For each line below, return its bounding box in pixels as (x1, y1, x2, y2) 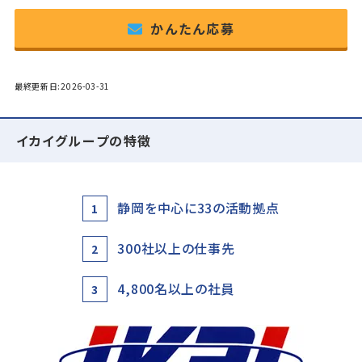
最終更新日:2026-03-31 (14, 79, 111, 92)
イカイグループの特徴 (16, 130, 153, 150)
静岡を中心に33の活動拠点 (117, 198, 280, 218)
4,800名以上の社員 (117, 279, 235, 299)
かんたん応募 (149, 18, 235, 38)
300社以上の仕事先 (117, 238, 235, 259)
